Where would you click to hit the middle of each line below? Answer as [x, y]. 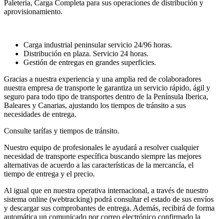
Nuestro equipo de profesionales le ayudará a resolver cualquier [101, 147]
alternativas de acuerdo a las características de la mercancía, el [99, 165]
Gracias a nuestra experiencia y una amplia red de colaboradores [103, 79]
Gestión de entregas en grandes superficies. [90, 62]
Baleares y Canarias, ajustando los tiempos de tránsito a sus [95, 105]
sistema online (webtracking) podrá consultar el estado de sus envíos [109, 199]
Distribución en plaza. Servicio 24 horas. [86, 53]
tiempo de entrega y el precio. [49, 174]
